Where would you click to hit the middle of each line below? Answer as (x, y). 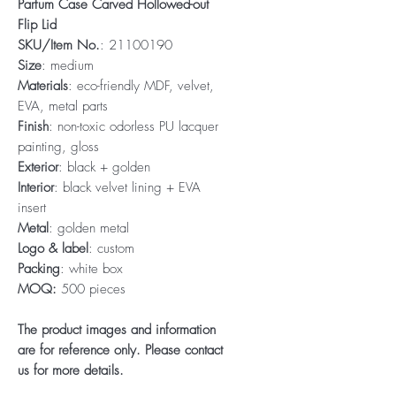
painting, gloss (58, 147)
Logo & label (53, 248)
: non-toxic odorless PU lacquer (133, 126)
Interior (36, 187)
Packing (39, 269)
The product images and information (117, 330)
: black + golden (104, 167)
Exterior (38, 167)
